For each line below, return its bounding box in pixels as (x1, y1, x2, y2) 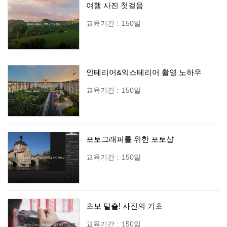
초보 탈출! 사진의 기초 (86, 202, 163, 210)
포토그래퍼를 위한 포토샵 (86, 135, 174, 143)
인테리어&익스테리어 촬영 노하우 (86, 68, 202, 77)
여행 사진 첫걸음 (86, 1, 143, 10)
